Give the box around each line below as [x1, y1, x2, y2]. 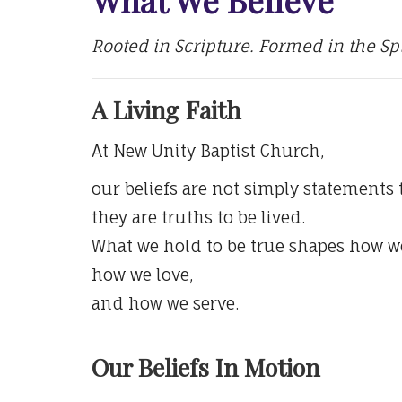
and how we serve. [92, 293, 239, 313]
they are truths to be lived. [92, 206, 305, 227]
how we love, [92, 264, 194, 284]
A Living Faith [92, 92, 240, 126]
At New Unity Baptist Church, [92, 140, 329, 161]
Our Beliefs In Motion [92, 350, 319, 383]
